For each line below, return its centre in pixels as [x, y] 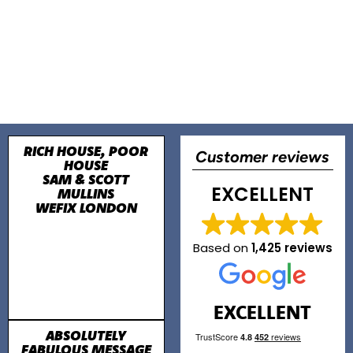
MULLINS [86, 194]
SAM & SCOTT [86, 180]
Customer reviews [263, 159]
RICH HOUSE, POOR [86, 151]
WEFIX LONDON [86, 208]
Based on [222, 247]
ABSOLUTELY [86, 336]
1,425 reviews [292, 247]
